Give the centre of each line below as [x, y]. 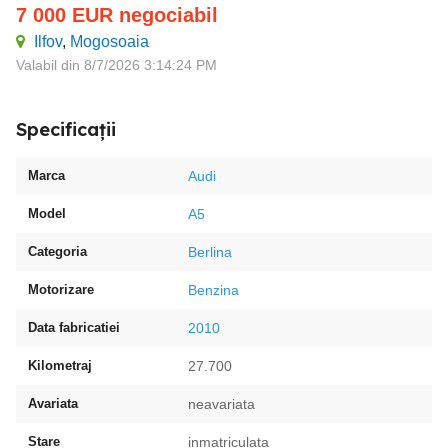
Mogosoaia [109, 41]
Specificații [66, 129]
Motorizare [61, 289]
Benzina [213, 290]
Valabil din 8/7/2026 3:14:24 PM [116, 65]
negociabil [168, 15]
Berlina [210, 252]
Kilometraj [60, 365]
